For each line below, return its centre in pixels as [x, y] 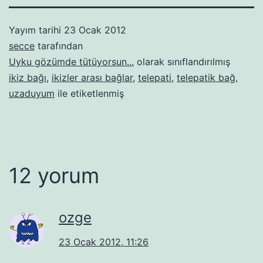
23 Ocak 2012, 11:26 [104, 242]
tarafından [59, 45]
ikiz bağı [28, 77]
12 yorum [54, 175]
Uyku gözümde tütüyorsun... [71, 61]
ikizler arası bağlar [92, 77]
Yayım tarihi [36, 30]
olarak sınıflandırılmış [182, 61]
